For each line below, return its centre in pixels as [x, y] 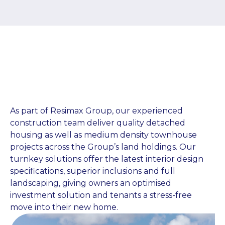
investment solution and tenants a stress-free [101, 195]
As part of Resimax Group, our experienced [96, 111]
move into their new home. [64, 207]
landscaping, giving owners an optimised [91, 183]
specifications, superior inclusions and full [93, 171]
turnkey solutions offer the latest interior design [107, 159]
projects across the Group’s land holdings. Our [103, 147]
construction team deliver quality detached [98, 123]
